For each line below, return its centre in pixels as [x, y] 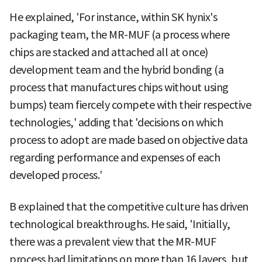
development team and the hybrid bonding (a [116, 70]
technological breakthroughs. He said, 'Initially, [120, 224]
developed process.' [56, 175]
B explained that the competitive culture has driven [129, 206]
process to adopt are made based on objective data [129, 140]
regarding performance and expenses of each [115, 157]
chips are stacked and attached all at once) [109, 52]
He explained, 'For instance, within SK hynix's [113, 17]
